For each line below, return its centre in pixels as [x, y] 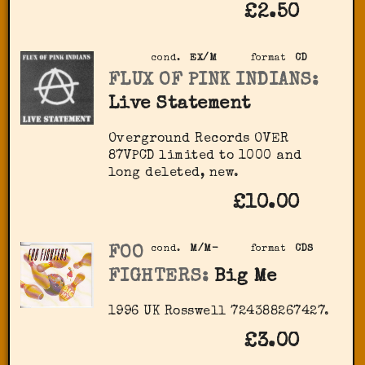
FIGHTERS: [158, 277]
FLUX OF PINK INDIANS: [213, 81]
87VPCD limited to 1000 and [205, 157]
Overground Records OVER [198, 140]
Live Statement [179, 104]
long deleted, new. [174, 174]
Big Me [245, 277]
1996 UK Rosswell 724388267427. [219, 312]
